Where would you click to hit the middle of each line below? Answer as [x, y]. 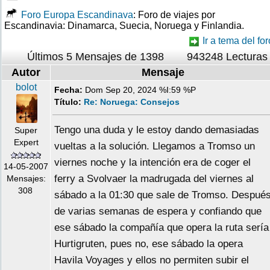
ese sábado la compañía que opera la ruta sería [162, 228]
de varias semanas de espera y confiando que [158, 212]
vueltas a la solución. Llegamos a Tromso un [155, 146]
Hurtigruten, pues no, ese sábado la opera [149, 244]
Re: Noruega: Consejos [132, 102]
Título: [69, 102]
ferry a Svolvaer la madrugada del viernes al [154, 179]
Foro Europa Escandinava [77, 14]
